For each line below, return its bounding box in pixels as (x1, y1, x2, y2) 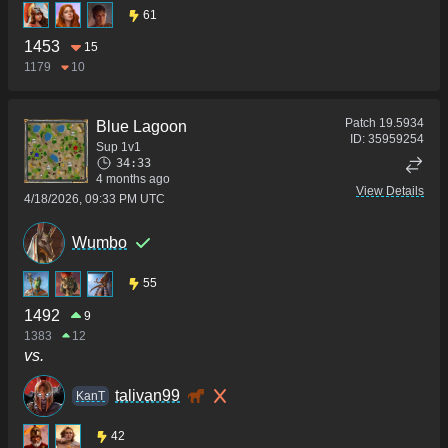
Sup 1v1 (96, 140, 141, 155)
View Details (356, 184, 424, 199)
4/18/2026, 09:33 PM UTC (24, 192, 165, 207)
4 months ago (96, 172, 170, 187)
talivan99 (115, 386, 180, 404)
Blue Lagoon (96, 118, 187, 136)
